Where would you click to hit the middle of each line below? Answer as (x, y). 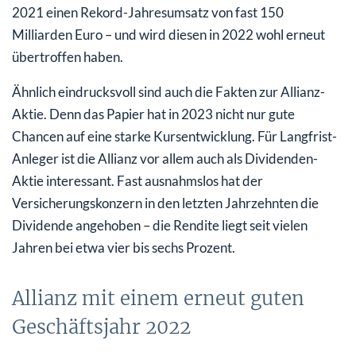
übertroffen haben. (68, 57)
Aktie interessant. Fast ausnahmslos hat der (137, 181)
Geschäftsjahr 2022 (101, 327)
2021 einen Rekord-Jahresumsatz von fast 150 (148, 13)
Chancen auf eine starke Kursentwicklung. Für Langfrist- (174, 137)
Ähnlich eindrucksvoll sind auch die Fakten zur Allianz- (168, 92)
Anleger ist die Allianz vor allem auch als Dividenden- (165, 159)
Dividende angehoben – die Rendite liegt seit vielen (160, 226)
